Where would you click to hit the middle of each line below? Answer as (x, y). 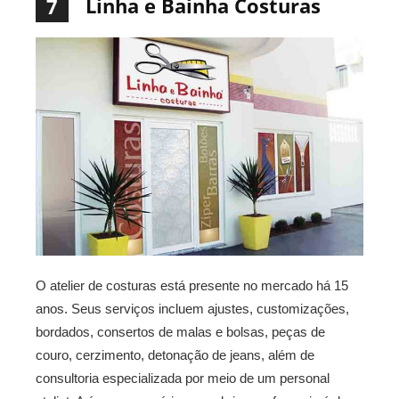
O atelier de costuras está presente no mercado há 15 (192, 285)
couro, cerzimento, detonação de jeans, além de (175, 354)
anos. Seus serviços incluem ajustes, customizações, (192, 308)
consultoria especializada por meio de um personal (183, 378)
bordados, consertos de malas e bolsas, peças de (180, 331)
